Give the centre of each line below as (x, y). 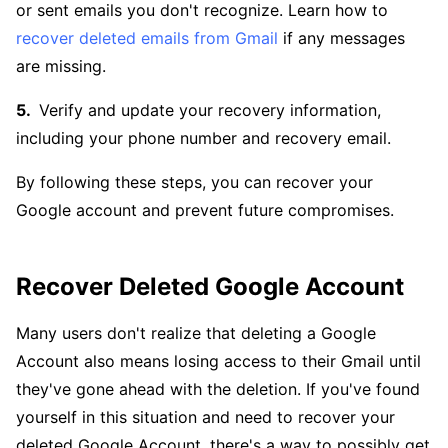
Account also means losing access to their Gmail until (218, 361)
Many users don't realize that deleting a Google (196, 333)
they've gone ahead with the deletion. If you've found (218, 389)
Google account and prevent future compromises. (205, 210)
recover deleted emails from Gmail (147, 38)
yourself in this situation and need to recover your (205, 417)
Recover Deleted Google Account (210, 287)
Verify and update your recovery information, (210, 110)
